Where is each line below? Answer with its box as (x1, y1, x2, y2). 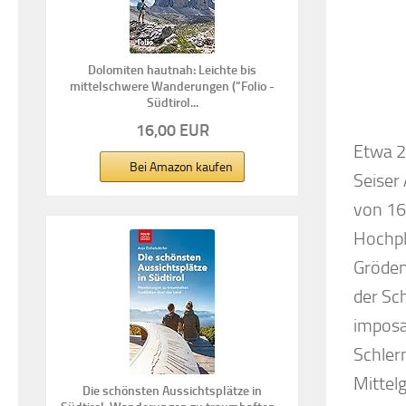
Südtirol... (146, 95, 198, 111)
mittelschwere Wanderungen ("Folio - (70, 79, 275, 95)
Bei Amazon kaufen (130, 159, 233, 176)
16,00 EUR (135, 121, 209, 141)
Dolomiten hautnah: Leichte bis (88, 63, 256, 79)
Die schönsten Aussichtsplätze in (82, 383, 262, 400)
